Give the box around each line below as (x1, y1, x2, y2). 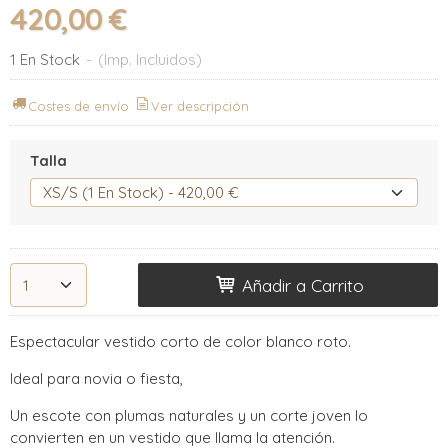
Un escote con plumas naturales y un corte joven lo (10, 405, 368, 425)
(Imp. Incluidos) (98, 50, 202, 70)
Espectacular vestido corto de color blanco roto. (10, 331, 351, 351)
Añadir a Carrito (236, 275, 364, 297)
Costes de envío (28, 97, 130, 114)
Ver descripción (151, 97, 250, 114)
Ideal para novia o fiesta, (10, 368, 183, 388)
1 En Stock (10, 50, 80, 70)
